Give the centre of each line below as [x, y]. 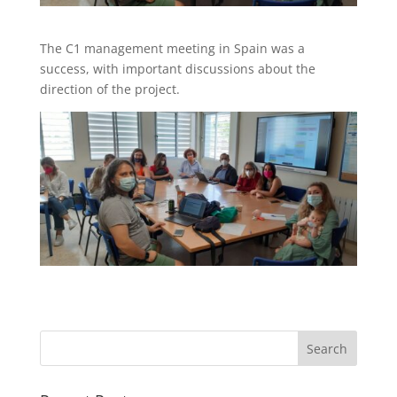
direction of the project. [109, 89]
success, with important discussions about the [177, 68]
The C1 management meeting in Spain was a [172, 48]
